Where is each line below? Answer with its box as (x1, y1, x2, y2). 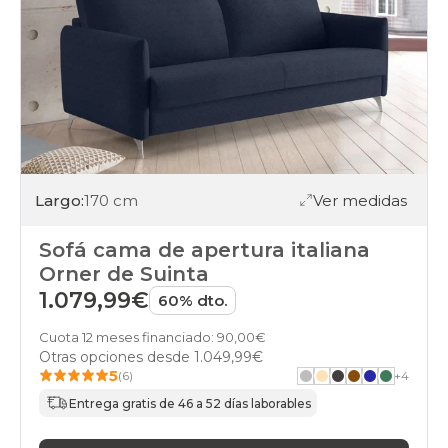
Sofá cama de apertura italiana (39, 238, 370, 263)
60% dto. (158, 291, 227, 311)
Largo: (35, 190, 84, 210)
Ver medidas (313, 190, 407, 210)
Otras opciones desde (39, 348, 194, 367)
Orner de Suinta (39, 262, 209, 287)
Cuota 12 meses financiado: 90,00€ (39, 329, 266, 346)
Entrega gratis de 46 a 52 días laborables (69, 395, 311, 411)
